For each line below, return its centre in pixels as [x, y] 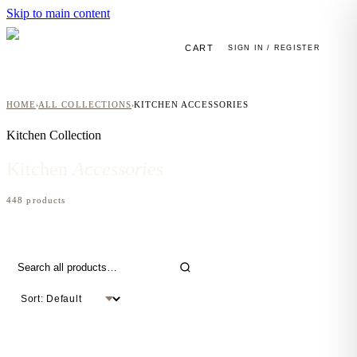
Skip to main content [58, 13]
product [43, 200]
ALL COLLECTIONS [85, 105]
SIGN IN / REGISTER [274, 48]
